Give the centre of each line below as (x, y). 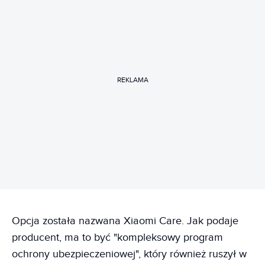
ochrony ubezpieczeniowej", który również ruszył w (129, 254)
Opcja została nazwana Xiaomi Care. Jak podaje (125, 221)
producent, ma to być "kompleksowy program (117, 237)
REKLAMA (132, 80)
